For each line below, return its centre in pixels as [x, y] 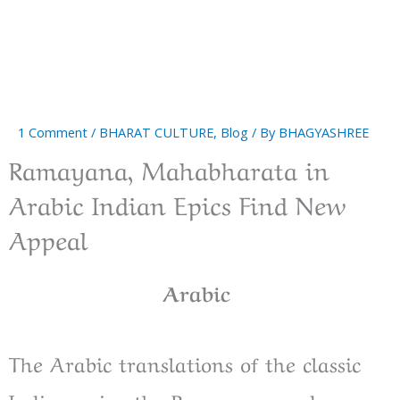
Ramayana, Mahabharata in [169, 169]
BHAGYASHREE [324, 133]
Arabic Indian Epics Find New [177, 204]
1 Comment [53, 133]
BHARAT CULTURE [156, 133]
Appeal [48, 238]
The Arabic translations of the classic [185, 363]
